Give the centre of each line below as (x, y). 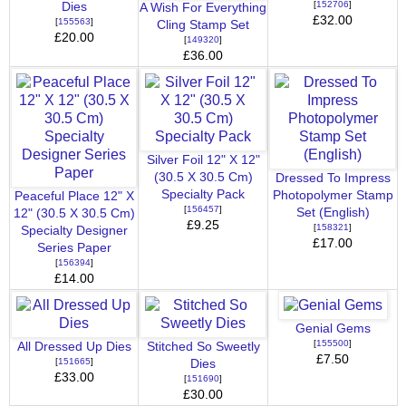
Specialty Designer (74, 230)
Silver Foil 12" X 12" (203, 159)
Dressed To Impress (333, 178)
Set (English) (333, 212)
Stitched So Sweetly (203, 346)
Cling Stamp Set (203, 24)
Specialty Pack (203, 194)
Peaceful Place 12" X (74, 196)
